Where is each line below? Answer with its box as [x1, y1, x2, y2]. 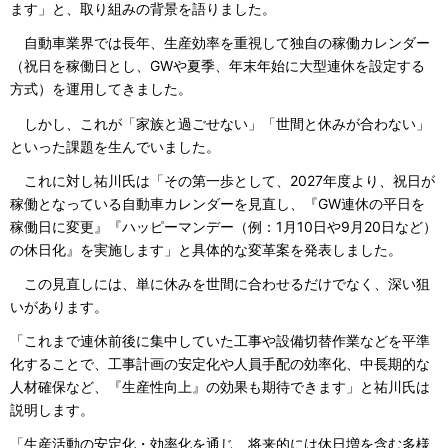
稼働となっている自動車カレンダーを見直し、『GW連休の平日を [10, 194, 425, 212]
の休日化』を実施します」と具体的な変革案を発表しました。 [10, 240, 402, 258]
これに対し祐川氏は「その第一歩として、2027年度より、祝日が [10, 171, 435, 189]
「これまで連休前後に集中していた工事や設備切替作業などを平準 [10, 332, 430, 350]
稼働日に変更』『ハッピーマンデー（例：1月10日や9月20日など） [10, 217, 437, 235]
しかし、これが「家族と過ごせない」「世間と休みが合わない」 [10, 114, 430, 132]
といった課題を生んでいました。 [10, 137, 220, 155]
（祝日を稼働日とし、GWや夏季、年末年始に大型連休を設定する [10, 57, 425, 75]
